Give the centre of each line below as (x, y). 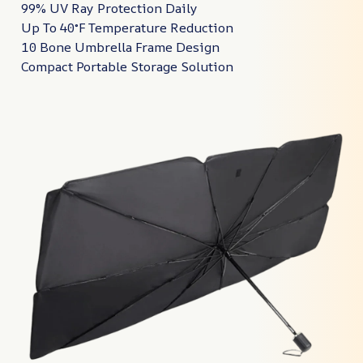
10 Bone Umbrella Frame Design (120, 47)
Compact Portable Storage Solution (127, 67)
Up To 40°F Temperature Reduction (127, 28)
